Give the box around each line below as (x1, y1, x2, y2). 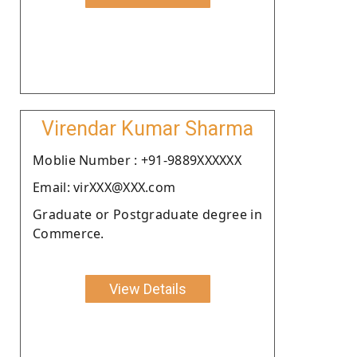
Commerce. (33, 224, 104, 242)
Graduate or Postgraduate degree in (33, 205, 262, 223)
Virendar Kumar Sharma (41, 116, 253, 140)
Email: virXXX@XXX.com (33, 178, 176, 196)
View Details (108, 280, 186, 297)
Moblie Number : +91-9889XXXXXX (33, 151, 241, 169)
